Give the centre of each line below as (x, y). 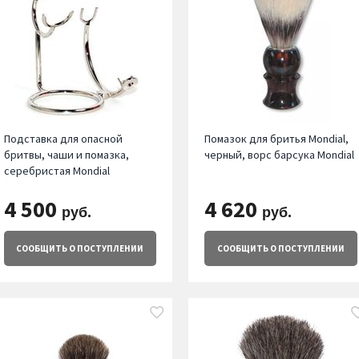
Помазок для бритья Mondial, (277, 139)
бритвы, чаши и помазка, (66, 155)
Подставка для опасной (63, 139)
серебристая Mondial (56, 171)
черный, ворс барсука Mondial (280, 155)
